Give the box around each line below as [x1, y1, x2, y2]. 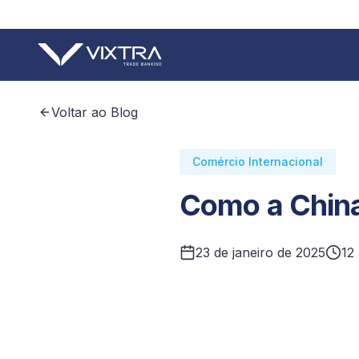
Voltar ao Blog [51, 104, 138, 120]
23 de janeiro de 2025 [196, 244, 325, 260]
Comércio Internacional [192, 155, 323, 168]
